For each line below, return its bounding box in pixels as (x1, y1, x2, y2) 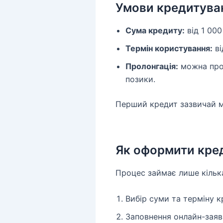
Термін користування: (125, 43, 213, 54)
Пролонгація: (125, 61, 178, 72)
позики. (125, 74, 155, 85)
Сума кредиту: (125, 25, 185, 36)
